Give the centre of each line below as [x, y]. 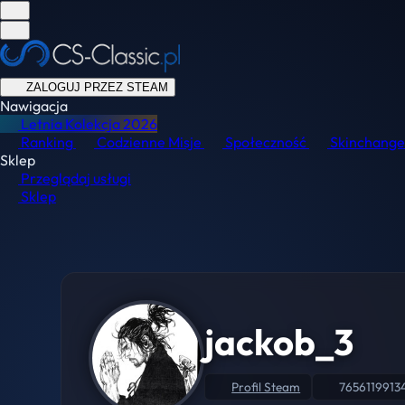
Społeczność [266, 142]
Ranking [47, 142]
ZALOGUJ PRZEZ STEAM [97, 87]
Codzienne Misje [149, 142]
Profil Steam [266, 387]
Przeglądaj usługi [76, 178]
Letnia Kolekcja [71, 124]
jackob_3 [279, 342]
